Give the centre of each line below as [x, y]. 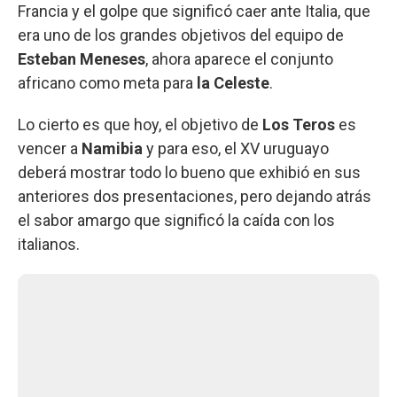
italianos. [49, 244]
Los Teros [299, 124]
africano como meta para [105, 82]
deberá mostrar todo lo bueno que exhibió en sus [189, 172]
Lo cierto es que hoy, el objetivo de [140, 124]
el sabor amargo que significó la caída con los [176, 220]
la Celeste [231, 82]
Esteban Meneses [82, 58]
